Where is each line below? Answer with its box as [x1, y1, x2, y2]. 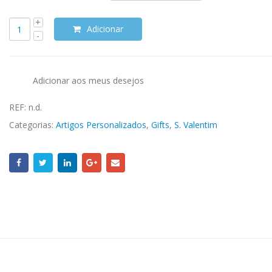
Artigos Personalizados [55, 119, 146, 131]
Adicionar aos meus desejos [32, 75, 144, 87]
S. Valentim [174, 119, 217, 131]
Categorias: [8, 119, 56, 131]
